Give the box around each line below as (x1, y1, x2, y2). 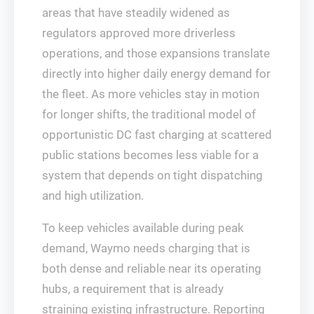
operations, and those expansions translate (42, 46, 270, 60)
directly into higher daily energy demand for (42, 67, 271, 81)
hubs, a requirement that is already (42, 282, 224, 296)
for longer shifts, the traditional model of (42, 107, 256, 121)
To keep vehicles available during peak (42, 221, 244, 235)
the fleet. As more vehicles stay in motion (42, 87, 259, 101)
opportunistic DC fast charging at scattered (42, 128, 272, 142)
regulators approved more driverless (42, 26, 235, 40)
